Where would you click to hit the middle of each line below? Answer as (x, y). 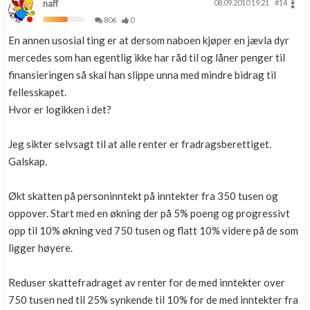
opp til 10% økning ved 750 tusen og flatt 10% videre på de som (153, 230)
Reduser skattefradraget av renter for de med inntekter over (147, 282)
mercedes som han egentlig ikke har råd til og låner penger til (147, 57)
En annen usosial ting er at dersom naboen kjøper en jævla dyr (149, 40)
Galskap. (28, 161)
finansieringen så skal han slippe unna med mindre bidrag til (142, 75)
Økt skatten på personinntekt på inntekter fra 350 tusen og (143, 196)
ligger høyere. (40, 248)
